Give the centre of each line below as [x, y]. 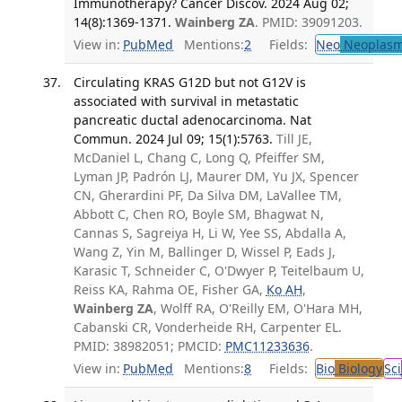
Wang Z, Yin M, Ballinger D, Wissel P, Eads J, [204, 251]
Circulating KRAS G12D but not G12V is [189, 82]
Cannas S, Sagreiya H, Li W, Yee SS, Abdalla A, [210, 232]
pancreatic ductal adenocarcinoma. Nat [192, 119]
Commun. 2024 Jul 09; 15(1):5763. [173, 138]
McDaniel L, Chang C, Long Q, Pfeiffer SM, [199, 157]
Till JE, [294, 138]
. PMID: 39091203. [308, 22]
